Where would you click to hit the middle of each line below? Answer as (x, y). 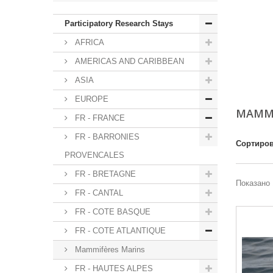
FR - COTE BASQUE (112, 212)
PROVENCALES (94, 155)
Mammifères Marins (109, 250)
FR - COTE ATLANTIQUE (119, 231)
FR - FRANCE (99, 118)
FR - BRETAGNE (104, 174)
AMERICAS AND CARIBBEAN (128, 62)
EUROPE (90, 99)
